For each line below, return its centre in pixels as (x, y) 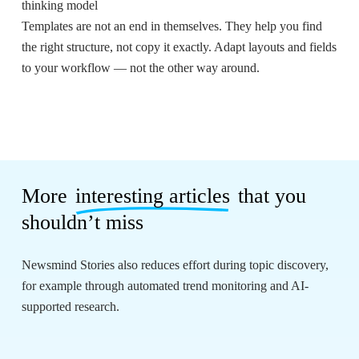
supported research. (71, 307)
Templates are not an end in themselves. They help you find (171, 26)
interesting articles (153, 196)
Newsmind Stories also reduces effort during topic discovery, (175, 265)
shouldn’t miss (83, 223)
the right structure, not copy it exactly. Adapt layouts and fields (179, 46)
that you (270, 196)
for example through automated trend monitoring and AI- (165, 286)
